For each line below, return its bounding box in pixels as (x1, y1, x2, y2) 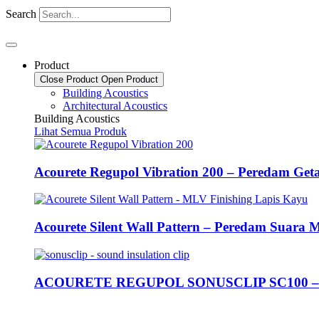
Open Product (101, 74, 158, 85)
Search (6, 8, 36, 20)
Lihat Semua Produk (34, 125, 127, 137)
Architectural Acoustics (63, 100, 167, 112)
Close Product (40, 74, 98, 85)
